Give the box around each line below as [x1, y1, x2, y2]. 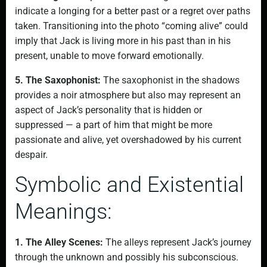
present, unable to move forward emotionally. [15, 50, 204, 61]
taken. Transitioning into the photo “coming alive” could [15, 20, 248, 32]
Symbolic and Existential [15, 172, 244, 197]
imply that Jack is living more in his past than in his [15, 35, 231, 46]
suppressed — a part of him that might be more [15, 119, 212, 131]
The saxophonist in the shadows [101, 74, 240, 86]
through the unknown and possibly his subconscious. [15, 252, 238, 263]
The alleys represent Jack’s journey [103, 237, 252, 248]
